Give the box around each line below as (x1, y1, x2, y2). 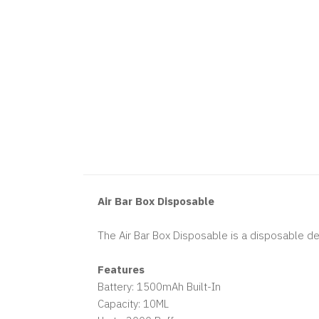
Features (98, 263, 145, 276)
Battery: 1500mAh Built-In (98, 280, 221, 293)
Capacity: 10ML (98, 297, 169, 310)
